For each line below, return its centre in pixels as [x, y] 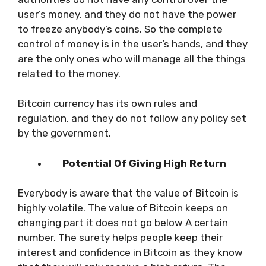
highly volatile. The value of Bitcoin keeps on [123, 208]
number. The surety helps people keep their [120, 237]
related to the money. [70, 73]
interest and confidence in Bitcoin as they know [130, 252]
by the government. [66, 133]
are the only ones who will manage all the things [132, 58]
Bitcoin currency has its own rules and [107, 103]
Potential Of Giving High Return [144, 163]
